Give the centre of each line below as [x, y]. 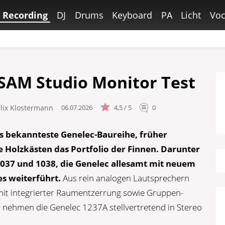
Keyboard [132, 15]
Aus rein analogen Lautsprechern [126, 178]
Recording [25, 15]
